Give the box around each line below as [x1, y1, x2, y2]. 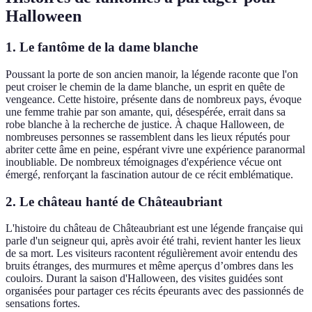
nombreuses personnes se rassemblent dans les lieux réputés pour [6, 130, 290, 143]
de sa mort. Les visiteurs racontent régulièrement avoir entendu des [6, 247, 297, 260]
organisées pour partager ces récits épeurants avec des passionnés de [6, 285, 304, 297]
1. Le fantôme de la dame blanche [6, 40, 198, 55]
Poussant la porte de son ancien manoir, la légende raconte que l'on [6, 68, 298, 80]
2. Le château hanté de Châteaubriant [6, 194, 222, 209]
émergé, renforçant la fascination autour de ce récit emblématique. [6, 168, 293, 180]
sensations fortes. [6, 297, 80, 310]
